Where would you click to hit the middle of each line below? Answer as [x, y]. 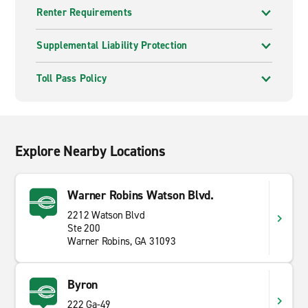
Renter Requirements [85, 12]
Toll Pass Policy [72, 78]
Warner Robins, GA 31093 [122, 241]
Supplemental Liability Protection [112, 45]
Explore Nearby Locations [90, 151]
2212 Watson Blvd [106, 215]
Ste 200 [84, 228]
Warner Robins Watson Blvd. [141, 195]
